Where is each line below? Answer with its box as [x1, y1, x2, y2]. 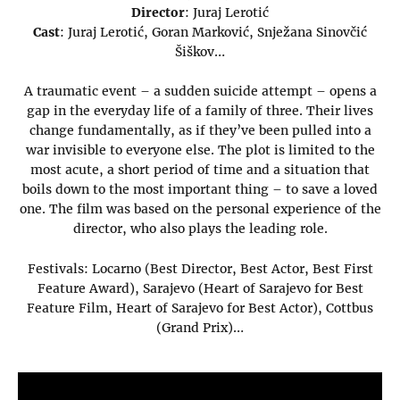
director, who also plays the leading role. [72, 221, 328, 237]
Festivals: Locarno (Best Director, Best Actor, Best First [27, 260, 373, 277]
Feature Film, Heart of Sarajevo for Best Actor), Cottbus [27, 299, 373, 316]
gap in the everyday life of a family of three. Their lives [27, 103, 373, 120]
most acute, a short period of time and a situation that [30, 162, 370, 179]
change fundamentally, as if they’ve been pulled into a [29, 122, 371, 139]
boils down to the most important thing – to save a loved [22, 181, 378, 198]
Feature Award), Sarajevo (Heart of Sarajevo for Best [37, 279, 363, 296]
